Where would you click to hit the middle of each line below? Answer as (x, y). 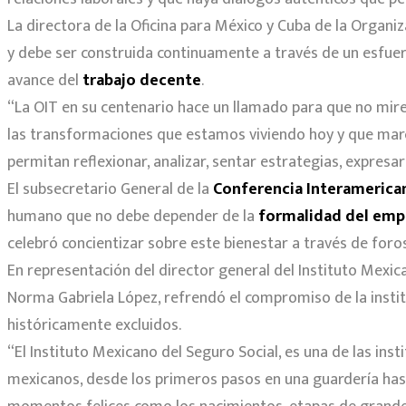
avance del (45, 80)
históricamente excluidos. (94, 325)
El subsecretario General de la (110, 189)
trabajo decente (142, 80)
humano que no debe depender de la (133, 216)
